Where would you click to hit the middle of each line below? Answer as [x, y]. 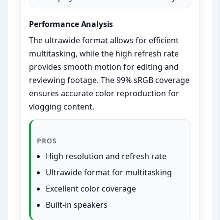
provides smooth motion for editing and [104, 67]
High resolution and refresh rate [106, 156]
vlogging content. [62, 107]
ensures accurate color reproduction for [104, 94]
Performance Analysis [71, 24]
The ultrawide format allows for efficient [104, 41]
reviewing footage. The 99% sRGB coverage [110, 80]
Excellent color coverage [91, 189]
